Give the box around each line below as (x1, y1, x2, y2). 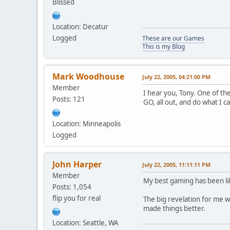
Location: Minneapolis (52, 119, 121, 128)
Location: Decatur (52, 22, 108, 31)
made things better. (143, 203, 205, 213)
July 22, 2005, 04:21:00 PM (142, 72, 210, 81)
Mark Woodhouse (52, 70, 124, 82)
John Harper (52, 158, 102, 170)
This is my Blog (142, 42, 185, 51)
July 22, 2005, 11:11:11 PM (142, 160, 210, 168)
